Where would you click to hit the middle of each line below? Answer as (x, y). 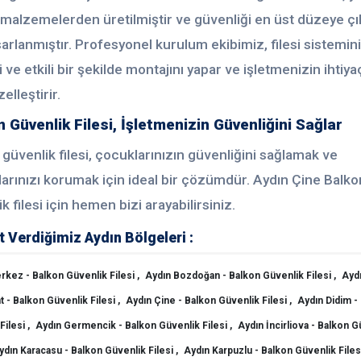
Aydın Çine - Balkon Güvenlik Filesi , (210, 301)
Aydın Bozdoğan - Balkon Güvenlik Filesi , (241, 276)
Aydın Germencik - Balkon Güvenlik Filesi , (135, 326)
